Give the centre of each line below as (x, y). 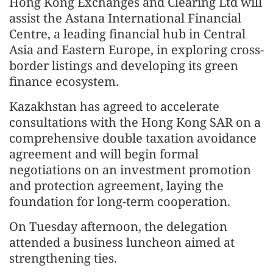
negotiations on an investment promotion (130, 169)
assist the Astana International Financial (125, 18)
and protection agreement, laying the (116, 185)
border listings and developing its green (124, 65)
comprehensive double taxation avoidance (133, 138)
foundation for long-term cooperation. (120, 201)
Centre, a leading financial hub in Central (127, 34)
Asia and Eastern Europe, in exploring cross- (136, 49)
